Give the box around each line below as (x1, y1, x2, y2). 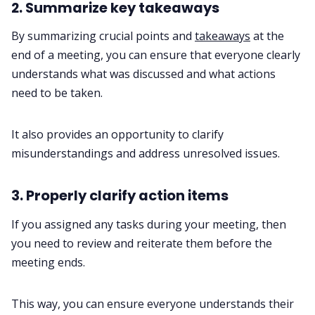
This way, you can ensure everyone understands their (11, 296, 294, 312)
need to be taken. (11, 85, 103, 101)
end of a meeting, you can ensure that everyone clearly (11, 47, 300, 63)
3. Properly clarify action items (11, 186, 229, 206)
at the (250, 28, 284, 44)
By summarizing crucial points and (11, 28, 195, 44)
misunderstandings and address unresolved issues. (11, 146, 280, 162)
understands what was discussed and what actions (11, 66, 276, 82)
